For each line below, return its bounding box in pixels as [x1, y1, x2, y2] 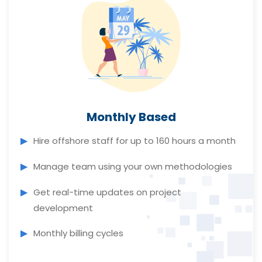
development [33, 202, 93, 215]
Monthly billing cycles [33, 227, 123, 240]
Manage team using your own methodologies [33, 160, 232, 173]
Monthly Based [86, 109, 176, 126]
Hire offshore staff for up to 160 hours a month [33, 135, 236, 147]
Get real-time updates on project [33, 186, 181, 199]
